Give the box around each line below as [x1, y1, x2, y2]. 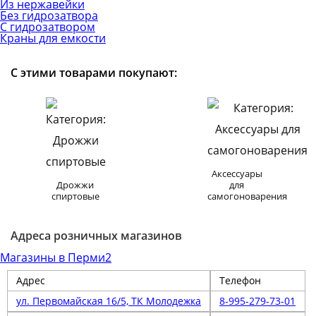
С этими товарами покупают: [11, 65, 177, 80]
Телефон [219, 274, 261, 287]
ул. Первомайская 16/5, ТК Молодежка [16, 294, 201, 308]
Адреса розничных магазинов [11, 228, 182, 243]
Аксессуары [211, 167, 262, 180]
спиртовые [51, 190, 99, 202]
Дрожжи [56, 178, 94, 191]
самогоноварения [207, 190, 287, 202]
